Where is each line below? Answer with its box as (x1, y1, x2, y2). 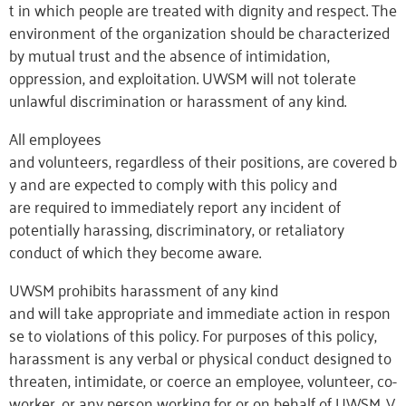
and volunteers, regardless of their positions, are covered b (9, 146, 397, 175)
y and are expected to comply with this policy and (9, 169, 337, 198)
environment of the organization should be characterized (9, 17, 390, 46)
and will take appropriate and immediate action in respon (9, 297, 391, 326)
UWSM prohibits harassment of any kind (9, 275, 278, 304)
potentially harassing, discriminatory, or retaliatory (9, 214, 344, 243)
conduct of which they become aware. (9, 237, 261, 266)
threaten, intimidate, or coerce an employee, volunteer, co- (9, 365, 397, 394)
